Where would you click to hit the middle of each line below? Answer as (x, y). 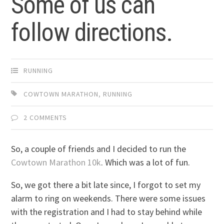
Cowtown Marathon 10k (56, 162)
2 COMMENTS (45, 118)
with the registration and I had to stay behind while (107, 212)
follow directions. (92, 33)
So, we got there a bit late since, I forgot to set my (106, 185)
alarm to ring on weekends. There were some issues (108, 198)
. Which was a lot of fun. (146, 162)
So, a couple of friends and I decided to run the (99, 149)
